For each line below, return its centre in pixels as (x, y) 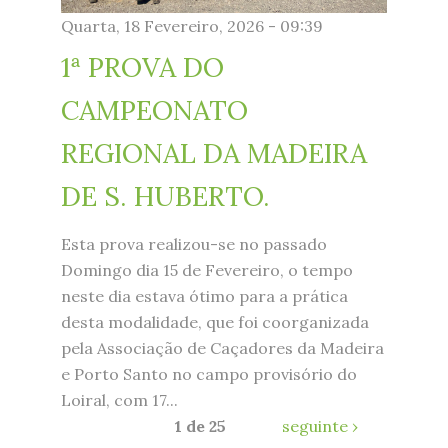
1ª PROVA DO (142, 66)
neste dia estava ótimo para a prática (204, 295)
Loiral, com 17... (119, 399)
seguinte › (319, 425)
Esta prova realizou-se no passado (193, 243)
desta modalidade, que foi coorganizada (214, 321)
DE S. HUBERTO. (165, 195)
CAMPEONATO (154, 109)
